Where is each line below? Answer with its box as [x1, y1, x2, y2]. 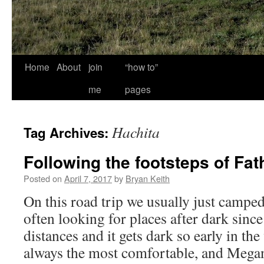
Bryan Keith [126, 172, 170, 184]
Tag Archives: [24, 123, 112, 142]
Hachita [112, 122, 160, 142]
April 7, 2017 [64, 172, 112, 184]
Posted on [24, 172, 62, 184]
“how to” [125, 60, 158, 73]
